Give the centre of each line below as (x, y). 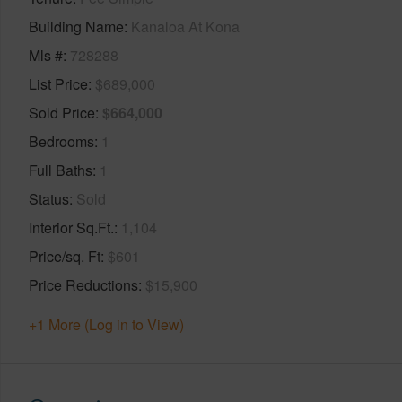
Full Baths (61, 170)
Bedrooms (61, 141)
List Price (58, 83)
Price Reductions (83, 284)
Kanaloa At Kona (185, 26)
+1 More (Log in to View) (106, 324)
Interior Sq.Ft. (71, 227)
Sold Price (62, 112)
